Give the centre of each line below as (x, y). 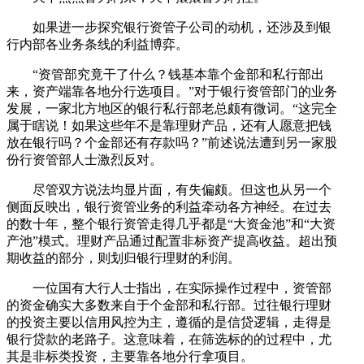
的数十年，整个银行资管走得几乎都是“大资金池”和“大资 (171, 223)
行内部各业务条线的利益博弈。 (97, 44)
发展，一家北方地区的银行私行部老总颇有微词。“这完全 (172, 108)
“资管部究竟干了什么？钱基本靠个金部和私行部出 (165, 74)
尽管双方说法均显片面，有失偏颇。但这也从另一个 (169, 189)
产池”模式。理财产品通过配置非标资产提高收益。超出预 (172, 240)
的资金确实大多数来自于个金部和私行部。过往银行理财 (169, 305)
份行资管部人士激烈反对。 (84, 159)
